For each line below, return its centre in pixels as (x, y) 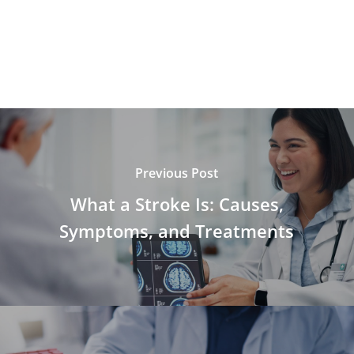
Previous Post (177, 173)
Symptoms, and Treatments (177, 231)
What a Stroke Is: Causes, (177, 204)
